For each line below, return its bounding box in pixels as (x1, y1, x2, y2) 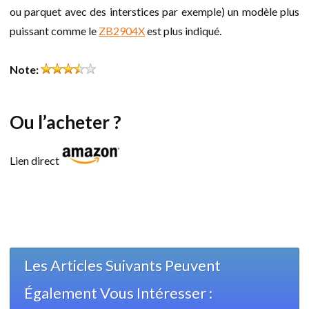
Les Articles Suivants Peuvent (24, 256, 221, 275)
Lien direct (10, 154, 61, 168)
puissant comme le (10, 24, 99, 38)
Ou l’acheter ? (10, 111, 121, 134)
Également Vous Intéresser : (24, 283, 212, 303)
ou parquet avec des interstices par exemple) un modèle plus (10, 5, 299, 19)
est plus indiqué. (145, 24, 221, 38)
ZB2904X (99, 24, 145, 38)
